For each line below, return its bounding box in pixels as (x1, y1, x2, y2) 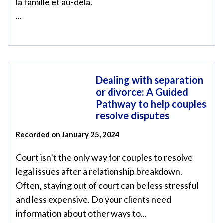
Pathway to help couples (96, 98, 206, 110)
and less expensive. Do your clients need (16, 194, 171, 205)
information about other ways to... (16, 208, 147, 219)
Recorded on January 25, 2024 (16, 130, 120, 139)
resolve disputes (96, 110, 169, 121)
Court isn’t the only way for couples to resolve (16, 152, 193, 163)
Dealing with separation (96, 74, 203, 86)
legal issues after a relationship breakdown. (16, 166, 182, 177)
